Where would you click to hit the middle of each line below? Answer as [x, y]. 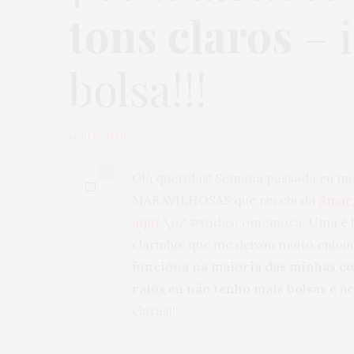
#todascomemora [246, 222]
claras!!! [155, 311]
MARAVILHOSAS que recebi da [225, 200]
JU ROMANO [107, 137]
